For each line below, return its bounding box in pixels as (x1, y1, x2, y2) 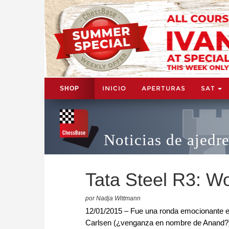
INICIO (102, 84, 126, 92)
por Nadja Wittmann (85, 194, 141, 202)
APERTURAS (142, 84, 186, 92)
